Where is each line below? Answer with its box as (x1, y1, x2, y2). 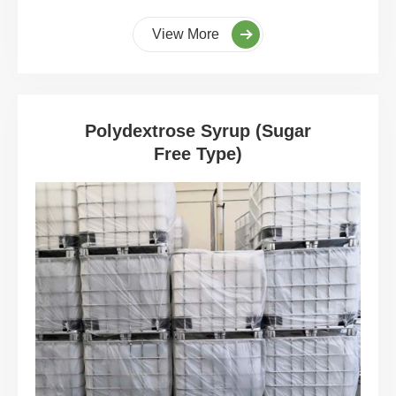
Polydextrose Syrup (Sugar (85, 121, 311, 141)
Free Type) (154, 144, 242, 164)
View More (152, 27, 223, 42)
